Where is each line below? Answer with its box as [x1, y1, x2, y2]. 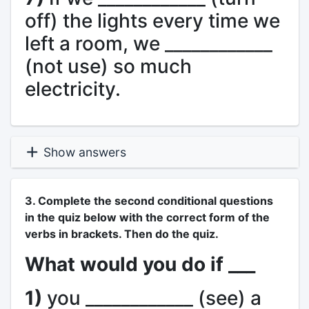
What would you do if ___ [24, 252, 255, 276]
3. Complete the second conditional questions [24, 194, 273, 208]
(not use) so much [24, 54, 192, 78]
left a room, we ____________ [24, 32, 272, 55]
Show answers [39, 145, 126, 159]
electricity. [24, 77, 121, 101]
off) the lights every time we [24, 9, 280, 32]
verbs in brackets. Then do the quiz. [24, 227, 219, 241]
